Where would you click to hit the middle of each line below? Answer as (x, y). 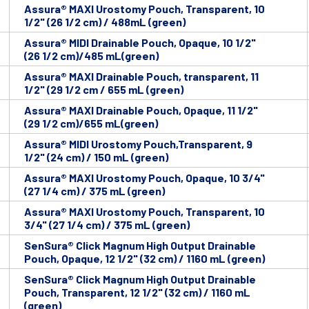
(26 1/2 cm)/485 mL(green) (91, 56)
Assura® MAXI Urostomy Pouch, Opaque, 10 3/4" (144, 178)
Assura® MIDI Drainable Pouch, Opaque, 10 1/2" (140, 43)
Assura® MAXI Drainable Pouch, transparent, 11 (141, 77)
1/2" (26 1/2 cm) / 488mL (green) (105, 22)
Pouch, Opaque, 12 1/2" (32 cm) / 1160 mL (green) (144, 259)
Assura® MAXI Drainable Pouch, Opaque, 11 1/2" (141, 110)
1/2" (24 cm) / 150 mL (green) (96, 157)
